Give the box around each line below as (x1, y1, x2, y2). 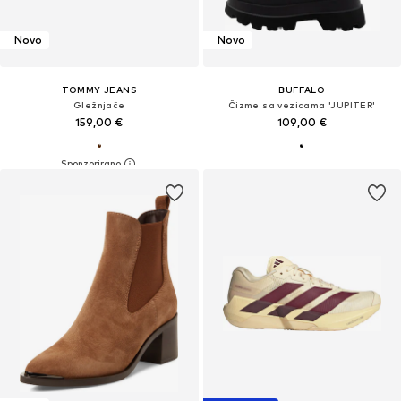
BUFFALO (278, 83, 326, 95)
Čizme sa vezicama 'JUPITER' (227, 98, 376, 110)
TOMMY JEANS (61, 83, 137, 95)
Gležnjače (73, 98, 125, 110)
